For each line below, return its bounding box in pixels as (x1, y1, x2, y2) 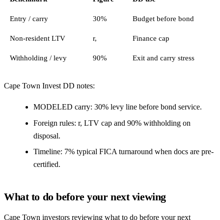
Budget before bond (133, 14, 194, 23)
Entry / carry (10, 14, 48, 23)
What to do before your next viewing (4, 191, 166, 203)
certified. (33, 160, 60, 169)
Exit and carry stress (133, 54, 194, 62)
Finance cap (133, 34, 169, 42)
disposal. (33, 131, 60, 140)
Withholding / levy (10, 54, 67, 62)
